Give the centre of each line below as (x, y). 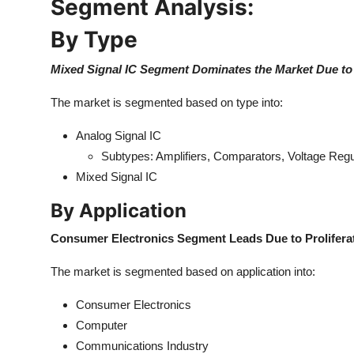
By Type (94, 40)
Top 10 (32, 13)
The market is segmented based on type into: (167, 102)
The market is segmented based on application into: (183, 271)
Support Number (62, 91)
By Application (119, 211)
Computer (102, 325)
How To (35, 52)
